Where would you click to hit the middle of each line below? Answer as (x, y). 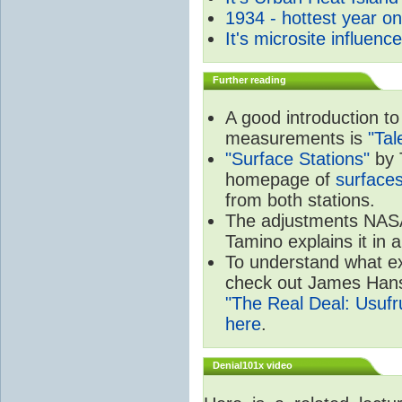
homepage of (280, 179)
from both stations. (300, 200)
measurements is (297, 138)
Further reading (249, 79)
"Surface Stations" (297, 158)
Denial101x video (253, 365)
